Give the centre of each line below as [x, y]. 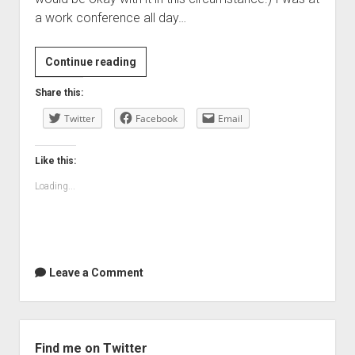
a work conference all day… [110, 18]
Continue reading [90, 62]
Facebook [156, 118]
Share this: [59, 93]
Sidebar [42, 328]
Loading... [55, 186]
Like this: [55, 161]
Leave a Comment [96, 273]
